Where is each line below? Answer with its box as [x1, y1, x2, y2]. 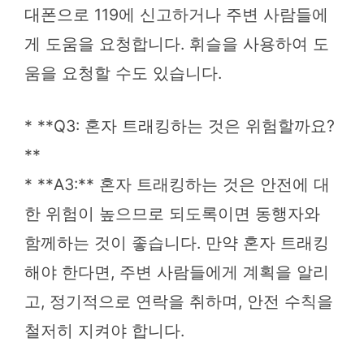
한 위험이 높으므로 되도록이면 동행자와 [24, 204, 320, 224]
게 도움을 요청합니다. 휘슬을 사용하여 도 [24, 34, 329, 54]
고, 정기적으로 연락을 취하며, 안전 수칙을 [24, 292, 333, 312]
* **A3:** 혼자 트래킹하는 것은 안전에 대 [24, 175, 330, 195]
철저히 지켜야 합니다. [24, 321, 184, 341]
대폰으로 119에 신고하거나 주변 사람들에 [24, 5, 328, 25]
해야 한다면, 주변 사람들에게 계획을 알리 [24, 262, 329, 283]
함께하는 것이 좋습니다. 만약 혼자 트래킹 [24, 233, 329, 253]
